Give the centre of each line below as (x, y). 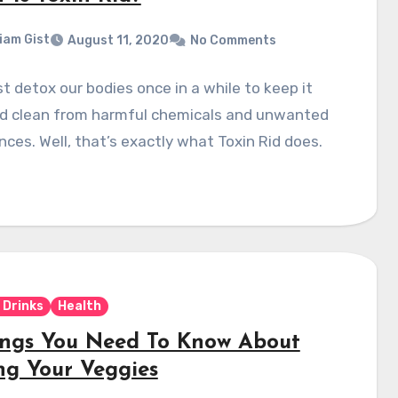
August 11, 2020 (118, 40)
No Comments (233, 40)
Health (79, 306)
